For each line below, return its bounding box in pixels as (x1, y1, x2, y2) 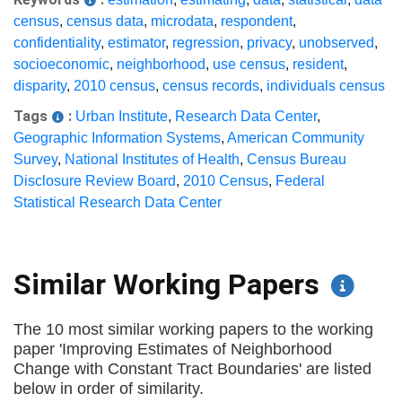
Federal (275, 173, 325, 188)
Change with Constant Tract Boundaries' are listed (13, 359, 371, 378)
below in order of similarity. (13, 379, 204, 398)
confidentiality (13, 35, 100, 50)
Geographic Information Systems (13, 130, 221, 145)
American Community (227, 130, 364, 145)
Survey (13, 152, 57, 167)
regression (172, 35, 240, 50)
